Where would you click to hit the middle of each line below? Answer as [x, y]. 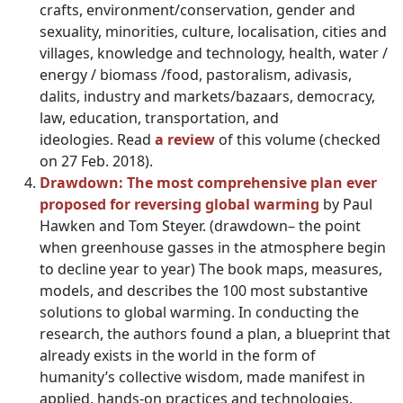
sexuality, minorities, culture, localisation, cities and [213, 31]
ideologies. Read [97, 139]
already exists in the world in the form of [178, 355]
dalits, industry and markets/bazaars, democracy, [207, 96]
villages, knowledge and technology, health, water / [214, 53]
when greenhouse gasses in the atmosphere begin [213, 247]
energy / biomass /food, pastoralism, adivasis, [196, 75]
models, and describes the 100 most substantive [204, 291]
